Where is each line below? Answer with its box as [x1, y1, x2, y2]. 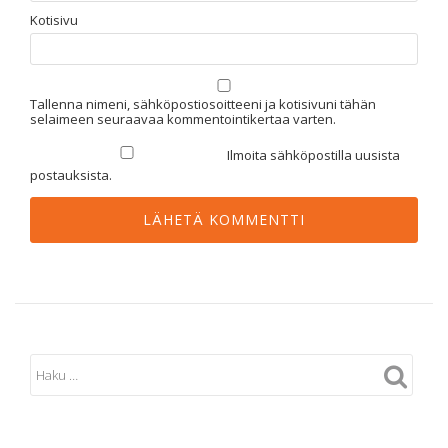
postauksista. [30, 166, 112, 185]
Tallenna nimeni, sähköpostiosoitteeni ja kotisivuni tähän [30, 95, 376, 114]
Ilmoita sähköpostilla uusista [227, 146, 400, 165]
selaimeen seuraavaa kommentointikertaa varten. [30, 110, 336, 129]
